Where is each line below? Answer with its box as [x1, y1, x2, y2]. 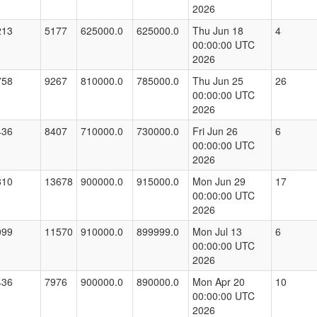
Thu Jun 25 [192, 74, 243, 88]
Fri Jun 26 [192, 124, 238, 139]
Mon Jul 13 [192, 224, 242, 239]
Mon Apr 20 [192, 275, 245, 289]
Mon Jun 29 [192, 174, 246, 189]
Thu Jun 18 [192, 23, 243, 38]
